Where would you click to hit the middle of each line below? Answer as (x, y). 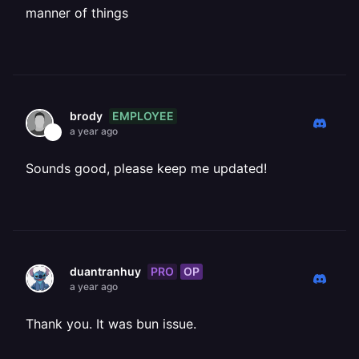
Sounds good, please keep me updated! (146, 168)
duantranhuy (105, 271)
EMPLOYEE (143, 115)
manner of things (77, 13)
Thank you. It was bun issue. (111, 324)
